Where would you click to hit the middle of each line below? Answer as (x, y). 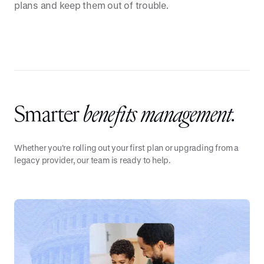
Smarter (49, 115)
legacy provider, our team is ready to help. (93, 160)
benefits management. (160, 115)
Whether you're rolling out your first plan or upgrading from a (126, 148)
